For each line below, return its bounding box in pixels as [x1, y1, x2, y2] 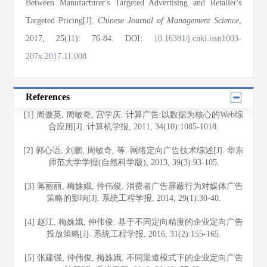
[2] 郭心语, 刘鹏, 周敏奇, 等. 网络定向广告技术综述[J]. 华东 [23, 146, 244, 155]
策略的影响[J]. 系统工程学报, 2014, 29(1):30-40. [46, 194, 221, 203]
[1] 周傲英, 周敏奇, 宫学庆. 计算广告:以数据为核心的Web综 [24, 110, 243, 119]
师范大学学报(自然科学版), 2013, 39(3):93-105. [48, 158, 219, 167]
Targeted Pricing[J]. [26, 16, 98, 25]
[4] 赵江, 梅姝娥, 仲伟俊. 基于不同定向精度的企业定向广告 [24, 218, 243, 226]
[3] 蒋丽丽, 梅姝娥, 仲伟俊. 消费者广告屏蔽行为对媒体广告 [24, 182, 243, 191]
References [26, 92, 70, 102]
